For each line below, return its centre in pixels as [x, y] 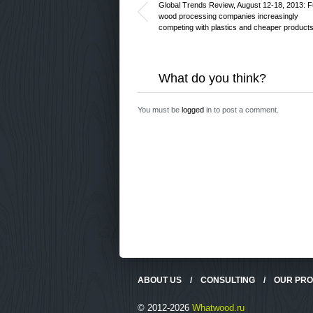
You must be [159, 110]
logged [192, 110]
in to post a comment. [241, 110]
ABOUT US [159, 280]
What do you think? [212, 78]
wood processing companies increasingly [228, 16]
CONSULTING [227, 280]
